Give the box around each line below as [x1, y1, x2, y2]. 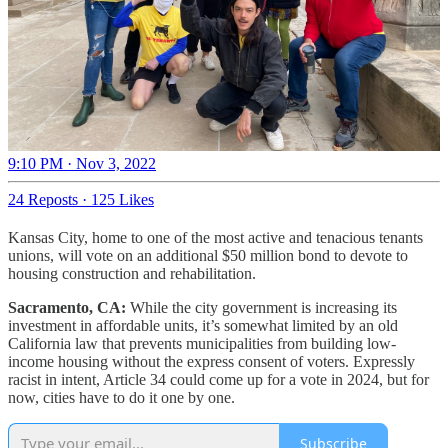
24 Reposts [8, 191, 78, 209]
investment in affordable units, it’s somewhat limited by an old [8, 317, 398, 335]
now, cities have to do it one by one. [8, 389, 235, 407]
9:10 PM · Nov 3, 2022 [8, 155, 156, 173]
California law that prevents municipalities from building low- [8, 335, 396, 353]
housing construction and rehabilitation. [8, 265, 256, 283]
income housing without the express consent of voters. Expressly [8, 353, 415, 371]
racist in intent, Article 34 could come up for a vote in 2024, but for [8, 371, 429, 389]
